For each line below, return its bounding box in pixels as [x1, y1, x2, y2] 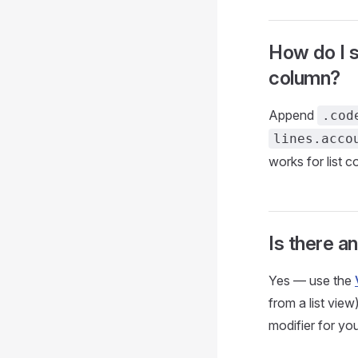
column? [268, 66, 340, 89]
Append [268, 107, 317, 123]
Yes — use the [268, 272, 355, 288]
